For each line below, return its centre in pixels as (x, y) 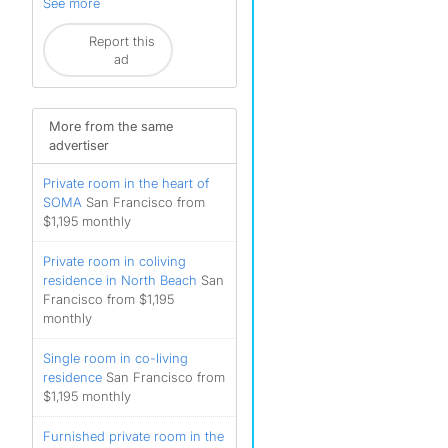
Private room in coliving (114, 261)
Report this (121, 41)
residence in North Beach (120, 280)
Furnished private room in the (133, 436)
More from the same (111, 126)
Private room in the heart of (126, 183)
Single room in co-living (115, 358)
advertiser (79, 145)
